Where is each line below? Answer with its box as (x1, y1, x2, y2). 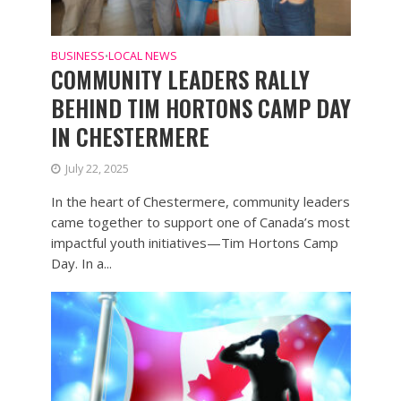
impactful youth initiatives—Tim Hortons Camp (50, 234, 338, 252)
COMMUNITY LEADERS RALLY (50, 63, 310, 97)
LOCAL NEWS (107, 48, 177, 64)
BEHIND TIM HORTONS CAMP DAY (50, 91, 351, 125)
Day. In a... (50, 254, 112, 273)
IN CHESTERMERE (50, 120, 209, 154)
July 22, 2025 (64, 161, 129, 177)
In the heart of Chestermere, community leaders (50, 192, 350, 211)
